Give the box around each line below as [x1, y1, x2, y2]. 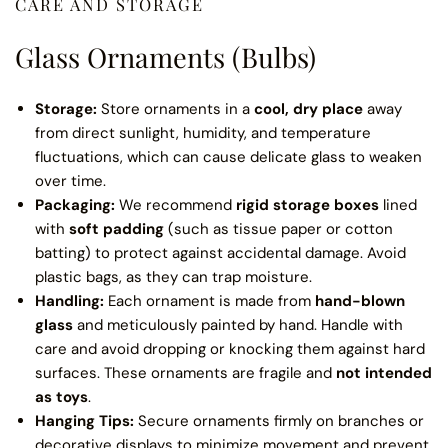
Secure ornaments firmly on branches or [134, 411, 424, 432]
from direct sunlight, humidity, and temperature [35, 123, 371, 144]
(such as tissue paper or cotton [164, 219, 393, 240]
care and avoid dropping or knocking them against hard [35, 339, 425, 360]
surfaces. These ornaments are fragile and [35, 363, 336, 384]
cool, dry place [254, 99, 363, 120]
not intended [336, 363, 432, 384]
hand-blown [315, 291, 405, 312]
